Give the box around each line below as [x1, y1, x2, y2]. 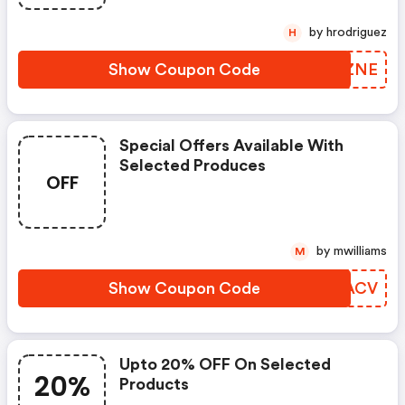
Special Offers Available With [119, 137, 344, 155]
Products [119, 376, 189, 393]
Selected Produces [119, 157, 266, 174]
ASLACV [312, 280, 378, 297]
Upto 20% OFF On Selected [119, 356, 331, 373]
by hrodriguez [326, 26, 387, 40]
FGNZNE [307, 61, 378, 79]
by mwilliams [334, 245, 387, 259]
